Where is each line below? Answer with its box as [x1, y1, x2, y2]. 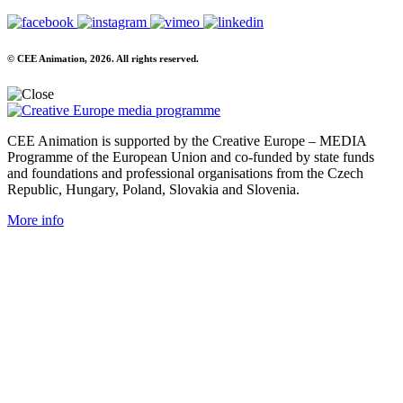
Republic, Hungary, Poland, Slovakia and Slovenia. [7, 182, 300, 198]
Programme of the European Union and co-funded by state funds [7, 149, 374, 166]
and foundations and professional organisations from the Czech [7, 166, 363, 182]
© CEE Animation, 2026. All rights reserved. [7, 53, 199, 65]
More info [7, 212, 64, 228]
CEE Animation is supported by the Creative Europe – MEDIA [7, 133, 366, 149]
